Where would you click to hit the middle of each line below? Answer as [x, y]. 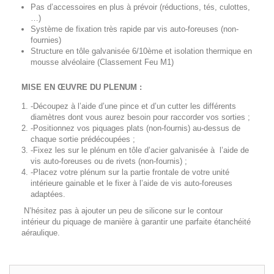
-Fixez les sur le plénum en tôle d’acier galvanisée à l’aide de [140, 150]
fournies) [46, 40]
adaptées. [48, 194]
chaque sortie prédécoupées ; [83, 139]
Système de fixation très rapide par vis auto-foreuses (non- [135, 29]
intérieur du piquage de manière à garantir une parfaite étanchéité [136, 222]
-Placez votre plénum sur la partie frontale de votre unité [131, 172]
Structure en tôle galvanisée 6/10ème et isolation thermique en [141, 51]
